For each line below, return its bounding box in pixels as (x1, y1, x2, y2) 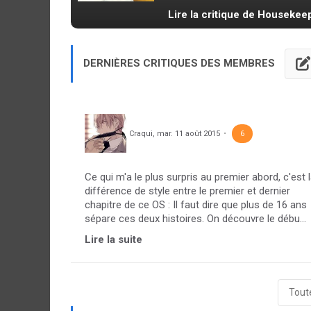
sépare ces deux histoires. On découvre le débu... (85, 212, 306, 225)
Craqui (129, 128, 153, 138)
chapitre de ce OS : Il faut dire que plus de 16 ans (85, 198, 307, 211)
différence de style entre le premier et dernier (85, 184, 290, 197)
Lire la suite (85, 233, 142, 246)
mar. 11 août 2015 (157, 128, 220, 138)
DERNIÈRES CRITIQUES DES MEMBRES (83, 56, 278, 69)
